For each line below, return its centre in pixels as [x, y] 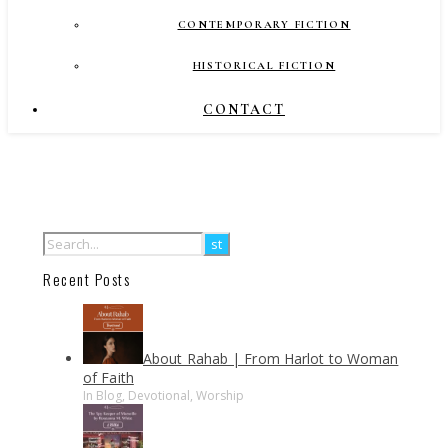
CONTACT [244, 109]
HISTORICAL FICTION [264, 65]
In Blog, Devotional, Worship [163, 396]
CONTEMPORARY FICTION [264, 24]
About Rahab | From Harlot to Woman [271, 359]
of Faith [108, 378]
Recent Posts [86, 279]
